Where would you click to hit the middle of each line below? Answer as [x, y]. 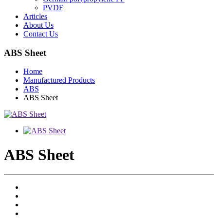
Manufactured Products [59, 80]
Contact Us [41, 34]
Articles [35, 16]
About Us [38, 25]
